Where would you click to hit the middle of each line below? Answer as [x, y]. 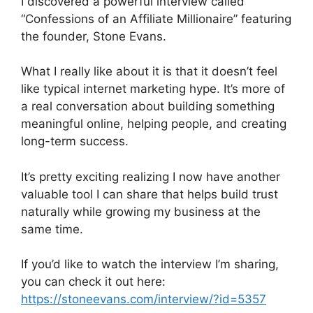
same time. [52, 229]
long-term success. [75, 141]
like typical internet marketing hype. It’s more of [153, 89]
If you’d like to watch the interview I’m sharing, [150, 264]
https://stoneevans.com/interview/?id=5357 [144, 299]
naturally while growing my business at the [141, 211]
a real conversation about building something [148, 107]
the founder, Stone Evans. [94, 36]
